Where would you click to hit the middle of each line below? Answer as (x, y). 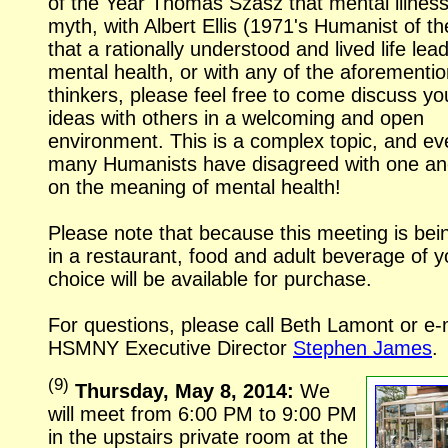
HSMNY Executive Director (170, 347)
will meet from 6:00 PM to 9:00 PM (202, 414)
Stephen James (362, 347)
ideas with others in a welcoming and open (236, 117)
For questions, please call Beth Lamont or (236, 324)
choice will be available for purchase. (210, 278)
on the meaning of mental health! (194, 186)
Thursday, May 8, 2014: (187, 391)
